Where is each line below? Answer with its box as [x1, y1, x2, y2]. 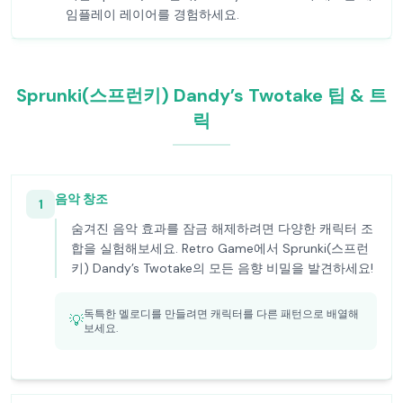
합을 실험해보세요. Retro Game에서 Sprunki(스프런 [71, 240, 369, 256]
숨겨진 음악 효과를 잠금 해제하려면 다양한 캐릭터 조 [71, 220, 373, 237]
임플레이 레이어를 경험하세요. [66, 6, 239, 22]
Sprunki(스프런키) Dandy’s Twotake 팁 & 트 [16, 84, 387, 107]
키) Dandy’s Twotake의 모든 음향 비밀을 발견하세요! [71, 260, 373, 276]
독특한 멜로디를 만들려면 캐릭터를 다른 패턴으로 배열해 [84, 307, 359, 321]
